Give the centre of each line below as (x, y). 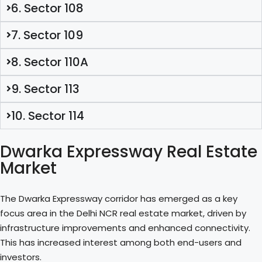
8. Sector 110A (49, 62)
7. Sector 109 (47, 35)
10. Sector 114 (47, 116)
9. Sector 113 (45, 89)
